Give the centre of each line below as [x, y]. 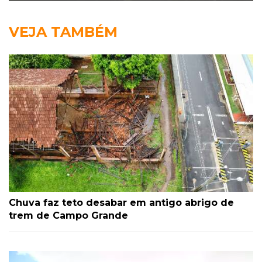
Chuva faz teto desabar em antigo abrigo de [121, 202]
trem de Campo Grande [68, 215]
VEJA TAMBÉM [63, 32]
